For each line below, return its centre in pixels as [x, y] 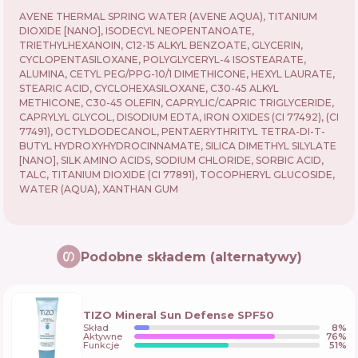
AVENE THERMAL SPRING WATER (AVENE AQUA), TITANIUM [168, 16]
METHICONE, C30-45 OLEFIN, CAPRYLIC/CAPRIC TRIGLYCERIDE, [177, 103]
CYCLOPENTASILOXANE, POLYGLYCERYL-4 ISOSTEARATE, [163, 60]
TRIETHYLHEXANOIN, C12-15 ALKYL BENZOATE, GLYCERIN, [161, 45]
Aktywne [103, 336]
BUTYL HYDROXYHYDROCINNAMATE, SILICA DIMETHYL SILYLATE [178, 146]
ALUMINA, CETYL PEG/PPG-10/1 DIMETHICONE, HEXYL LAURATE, [177, 74]
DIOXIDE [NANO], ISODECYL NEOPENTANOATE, [137, 31]
